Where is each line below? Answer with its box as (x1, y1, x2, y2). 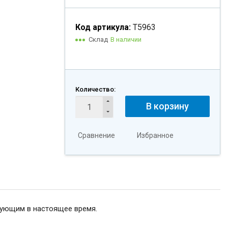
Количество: (75, 85, 116, 93)
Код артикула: (75, 22, 131, 32)
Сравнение (78, 131, 115, 139)
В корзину (146, 101, 189, 111)
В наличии (110, 36, 141, 43)
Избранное (137, 131, 174, 139)
